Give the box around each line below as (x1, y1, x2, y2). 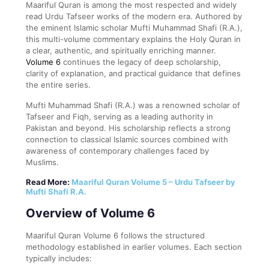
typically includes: (26, 253, 92, 263)
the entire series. (26, 79, 91, 89)
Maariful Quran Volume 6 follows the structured (26, 230, 205, 240)
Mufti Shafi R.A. (26, 186, 86, 196)
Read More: (26, 177, 71, 187)
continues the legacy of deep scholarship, (61, 56, 221, 67)
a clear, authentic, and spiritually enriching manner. (26, 45, 216, 55)
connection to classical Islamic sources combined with (26, 134, 228, 144)
